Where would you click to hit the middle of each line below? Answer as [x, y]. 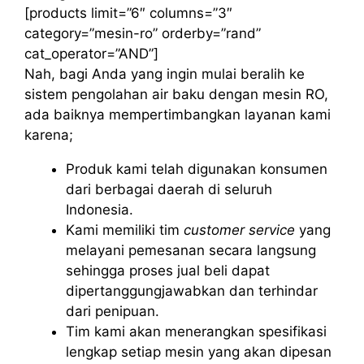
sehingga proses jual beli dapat [168, 270]
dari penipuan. [113, 311]
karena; [49, 134]
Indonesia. [100, 209]
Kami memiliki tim [125, 230]
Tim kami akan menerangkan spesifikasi [196, 331]
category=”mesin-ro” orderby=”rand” [143, 33]
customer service [239, 230]
